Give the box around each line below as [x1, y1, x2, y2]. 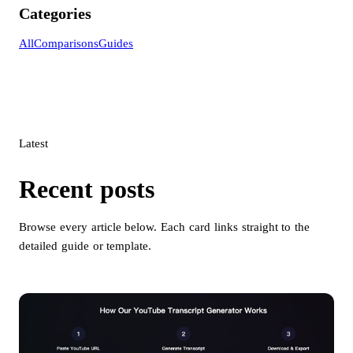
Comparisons [34, 36, 98, 50]
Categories [19, 4, 91, 22]
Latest [19, 136, 48, 150]
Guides [98, 36, 133, 50]
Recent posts [19, 175, 154, 204]
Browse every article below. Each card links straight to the [19, 221, 310, 234]
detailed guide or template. [19, 240, 152, 253]
